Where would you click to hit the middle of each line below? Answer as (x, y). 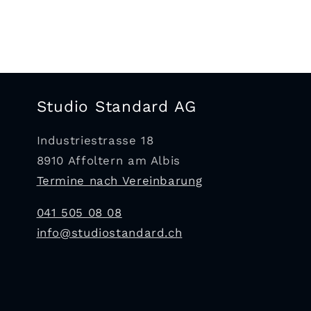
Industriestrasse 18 (95, 141)
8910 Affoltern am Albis (108, 161)
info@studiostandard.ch (109, 233)
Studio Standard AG (116, 107)
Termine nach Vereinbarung (119, 181)
